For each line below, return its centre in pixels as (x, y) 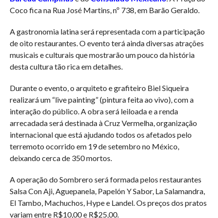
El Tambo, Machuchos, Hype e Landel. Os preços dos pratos (108, 202)
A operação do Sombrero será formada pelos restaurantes (105, 179)
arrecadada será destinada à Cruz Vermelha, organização (103, 123)
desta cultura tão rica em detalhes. (66, 66)
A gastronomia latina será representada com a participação (107, 31)
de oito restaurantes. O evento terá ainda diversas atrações (107, 43)
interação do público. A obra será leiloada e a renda (94, 111)
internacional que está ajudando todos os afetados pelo (100, 134)
